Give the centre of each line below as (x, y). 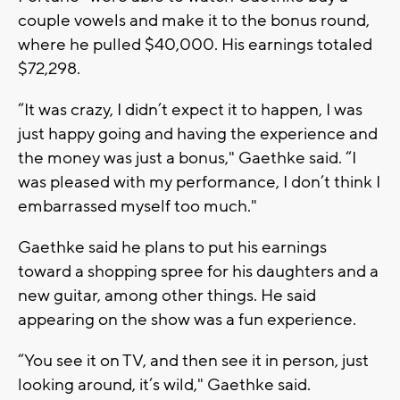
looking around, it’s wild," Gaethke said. (164, 384)
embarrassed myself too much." (137, 206)
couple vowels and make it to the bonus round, (194, 20)
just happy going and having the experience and (198, 133)
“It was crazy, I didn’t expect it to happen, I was (190, 109)
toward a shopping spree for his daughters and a (198, 271)
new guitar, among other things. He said (167, 295)
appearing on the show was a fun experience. (189, 319)
